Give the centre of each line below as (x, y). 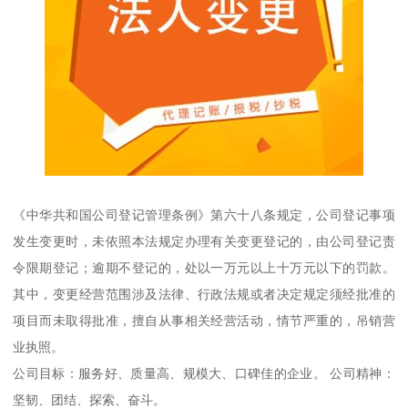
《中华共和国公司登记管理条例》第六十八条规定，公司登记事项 (204, 214)
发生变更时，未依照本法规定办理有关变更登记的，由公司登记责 (204, 241)
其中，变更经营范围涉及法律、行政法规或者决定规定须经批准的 (204, 294)
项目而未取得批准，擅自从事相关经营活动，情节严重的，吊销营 (204, 320)
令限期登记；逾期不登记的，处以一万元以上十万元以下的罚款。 (204, 267)
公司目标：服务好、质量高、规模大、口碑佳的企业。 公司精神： (204, 373)
